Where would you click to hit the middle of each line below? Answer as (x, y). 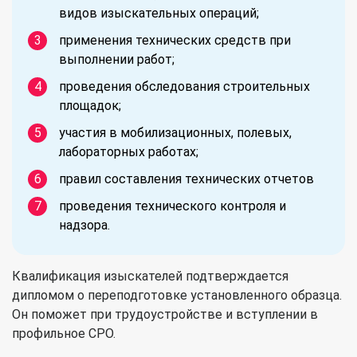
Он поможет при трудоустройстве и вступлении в (165, 314)
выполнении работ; (117, 59)
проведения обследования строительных (184, 86)
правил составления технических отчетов (186, 178)
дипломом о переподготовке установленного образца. (177, 295)
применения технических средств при (175, 40)
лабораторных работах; (129, 151)
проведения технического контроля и (173, 206)
